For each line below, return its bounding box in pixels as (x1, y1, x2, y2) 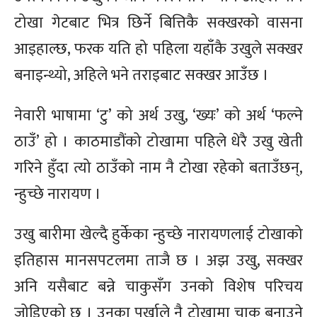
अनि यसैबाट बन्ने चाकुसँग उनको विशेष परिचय (14, 273, 303, 300)
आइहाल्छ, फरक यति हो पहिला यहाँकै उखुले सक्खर (14, 35, 303, 62)
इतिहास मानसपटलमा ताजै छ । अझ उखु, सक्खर (14, 247, 303, 274)
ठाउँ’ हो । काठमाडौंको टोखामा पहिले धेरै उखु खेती (14, 128, 303, 155)
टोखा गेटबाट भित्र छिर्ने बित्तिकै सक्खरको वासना (14, 9, 303, 36)
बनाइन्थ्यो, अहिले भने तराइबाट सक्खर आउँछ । (14, 62, 272, 88)
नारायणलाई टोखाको (183, 221, 304, 248)
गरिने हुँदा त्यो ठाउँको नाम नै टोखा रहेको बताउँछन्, (14, 154, 303, 181)
